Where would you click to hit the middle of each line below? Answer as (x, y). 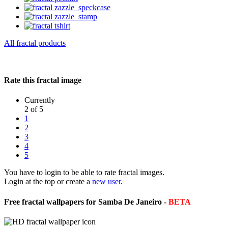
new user (106, 182)
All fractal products (35, 43)
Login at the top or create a (48, 182)
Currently (40, 100)
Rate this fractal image (43, 80)
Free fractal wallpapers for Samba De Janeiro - (86, 202)
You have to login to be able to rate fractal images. (84, 173)
